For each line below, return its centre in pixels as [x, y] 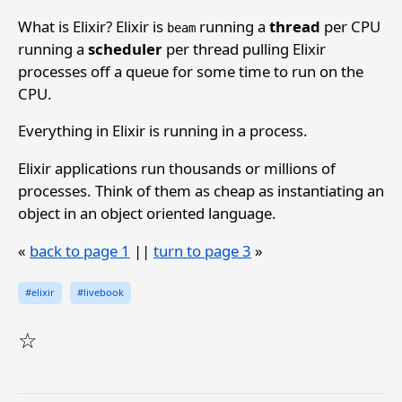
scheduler [125, 48]
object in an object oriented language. [147, 214]
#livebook [100, 293]
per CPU [350, 26]
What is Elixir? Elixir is [92, 26]
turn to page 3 [202, 251]
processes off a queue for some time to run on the [191, 71]
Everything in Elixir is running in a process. [163, 131]
